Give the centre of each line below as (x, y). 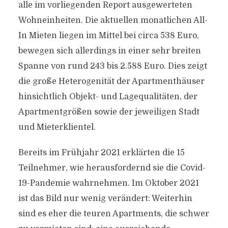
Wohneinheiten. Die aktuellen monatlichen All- (113, 20)
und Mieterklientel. (57, 127)
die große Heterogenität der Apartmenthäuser (111, 81)
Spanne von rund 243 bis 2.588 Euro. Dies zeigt (112, 66)
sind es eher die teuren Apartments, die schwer (113, 214)
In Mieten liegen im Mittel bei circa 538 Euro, (108, 36)
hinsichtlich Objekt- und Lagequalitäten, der (108, 97)
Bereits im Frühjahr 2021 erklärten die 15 (101, 153)
